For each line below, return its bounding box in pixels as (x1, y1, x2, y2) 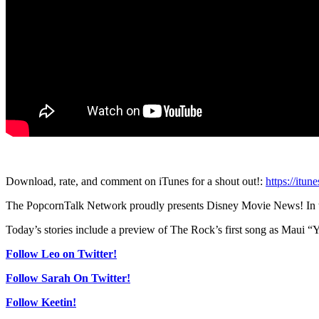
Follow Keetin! (6, 296, 76, 308)
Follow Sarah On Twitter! (6, 271, 130, 284)
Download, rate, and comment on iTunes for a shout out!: (6, 174, 266, 187)
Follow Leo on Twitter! (6, 247, 117, 260)
